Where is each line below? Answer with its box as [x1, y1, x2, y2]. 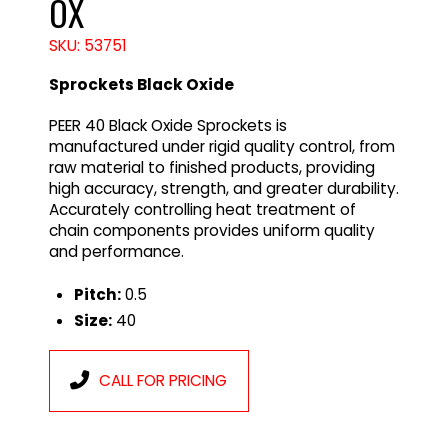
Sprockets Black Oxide [48, 73, 234, 95]
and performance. [48, 241, 184, 263]
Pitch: [74, 284, 122, 306]
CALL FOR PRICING [99, 370, 228, 392]
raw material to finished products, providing [48, 157, 375, 179]
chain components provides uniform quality [48, 220, 375, 242]
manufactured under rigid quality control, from [48, 136, 395, 158]
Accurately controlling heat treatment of [48, 199, 356, 221]
